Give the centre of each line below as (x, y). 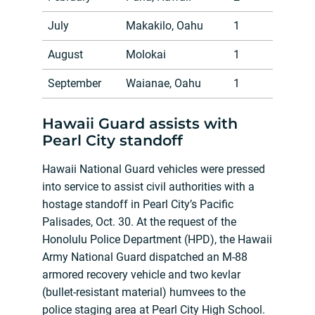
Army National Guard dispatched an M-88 (145, 257)
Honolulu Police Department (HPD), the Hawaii (157, 240)
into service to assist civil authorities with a (148, 187)
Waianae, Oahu (163, 84)
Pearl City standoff (112, 141)
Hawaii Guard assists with (140, 124)
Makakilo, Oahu (165, 26)
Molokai (146, 55)
